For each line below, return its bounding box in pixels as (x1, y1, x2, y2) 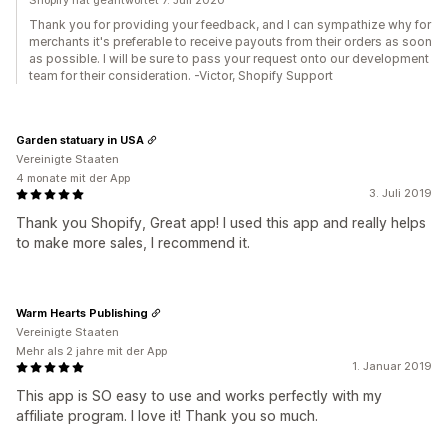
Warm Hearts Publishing (16, 305, 148, 320)
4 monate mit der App (16, 171, 130, 185)
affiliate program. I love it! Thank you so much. (16, 407, 318, 424)
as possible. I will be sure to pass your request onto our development (29, 51, 429, 66)
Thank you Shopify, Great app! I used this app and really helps (16, 214, 426, 231)
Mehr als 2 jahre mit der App (16, 344, 167, 358)
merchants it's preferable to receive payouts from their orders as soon (29, 34, 432, 49)
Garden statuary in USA (16, 132, 144, 147)
